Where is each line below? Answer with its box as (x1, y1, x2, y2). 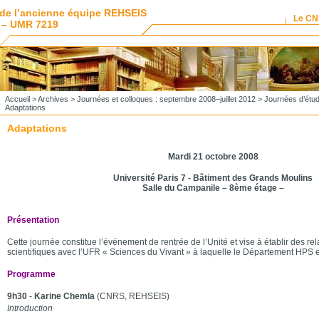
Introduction (6, 303, 53, 313)
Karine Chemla (33, 291, 95, 301)
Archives (37, 95, 68, 103)
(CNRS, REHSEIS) (94, 291, 169, 301)
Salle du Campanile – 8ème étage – (142, 183, 284, 193)
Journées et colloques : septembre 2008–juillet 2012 (76, 95, 256, 103)
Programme (6, 269, 56, 279)
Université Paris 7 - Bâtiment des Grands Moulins (113, 173, 313, 183)
